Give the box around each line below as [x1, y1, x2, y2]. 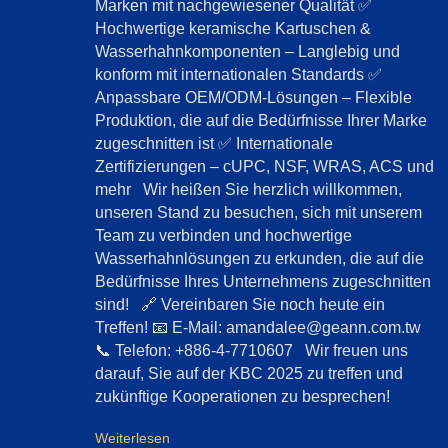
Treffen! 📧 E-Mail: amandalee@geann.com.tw [95, 319, 421, 337]
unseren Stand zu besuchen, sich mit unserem [95, 204, 422, 222]
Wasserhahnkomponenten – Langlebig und [95, 43, 400, 61]
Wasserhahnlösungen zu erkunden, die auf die [95, 250, 424, 268]
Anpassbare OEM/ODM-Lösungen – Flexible [95, 89, 412, 107]
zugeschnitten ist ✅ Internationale [95, 135, 333, 153]
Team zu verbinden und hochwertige [95, 227, 352, 245]
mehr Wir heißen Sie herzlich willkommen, [95, 181, 402, 199]
